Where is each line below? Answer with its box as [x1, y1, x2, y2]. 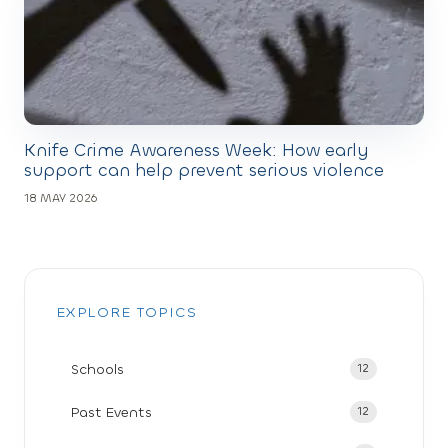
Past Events [71, 402, 152, 422]
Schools [71, 359, 124, 379]
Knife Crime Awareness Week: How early [24, 138, 369, 162]
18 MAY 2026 [24, 189, 97, 206]
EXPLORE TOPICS [57, 302, 198, 322]
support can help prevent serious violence [24, 158, 384, 182]
